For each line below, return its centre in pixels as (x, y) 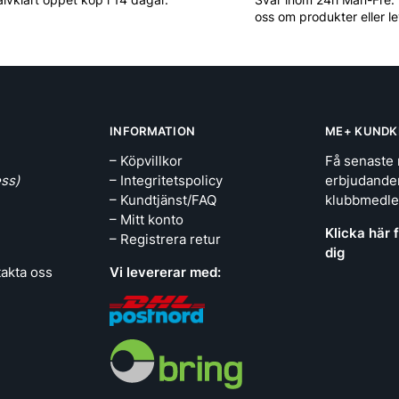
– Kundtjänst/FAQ (163, 199)
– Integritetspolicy (166, 180)
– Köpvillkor (146, 160)
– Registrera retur (165, 239)
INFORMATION (153, 131)
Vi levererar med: (165, 272)
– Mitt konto (147, 219)
